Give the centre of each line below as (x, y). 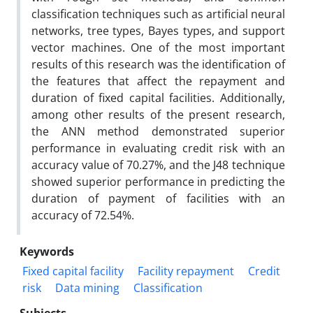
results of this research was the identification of (158, 64)
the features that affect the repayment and (158, 81)
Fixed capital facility (73, 271)
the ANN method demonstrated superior (158, 131)
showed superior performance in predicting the (158, 182)
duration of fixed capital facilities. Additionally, (158, 98)
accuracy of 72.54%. (83, 215)
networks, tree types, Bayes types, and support (158, 31)
